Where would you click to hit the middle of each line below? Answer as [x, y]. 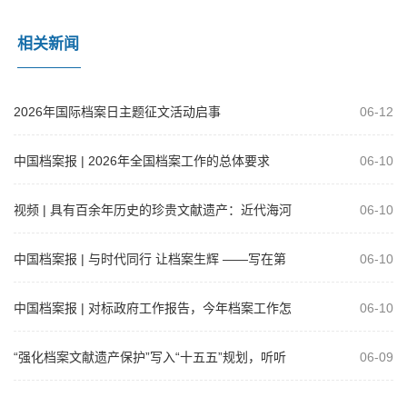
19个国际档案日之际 [72, 282]
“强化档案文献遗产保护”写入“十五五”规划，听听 [150, 357]
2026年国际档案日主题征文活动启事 [117, 112]
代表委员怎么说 [58, 380]
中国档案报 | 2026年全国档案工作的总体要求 [142, 161]
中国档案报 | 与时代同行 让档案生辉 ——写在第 [150, 259]
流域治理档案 [52, 233]
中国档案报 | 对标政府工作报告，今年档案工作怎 [153, 308]
